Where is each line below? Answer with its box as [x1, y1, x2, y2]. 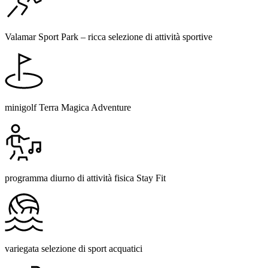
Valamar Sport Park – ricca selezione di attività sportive [5, 31, 212, 42]
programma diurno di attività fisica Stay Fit [5, 172, 166, 183]
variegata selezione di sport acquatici [5, 243, 142, 254]
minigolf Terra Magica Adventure [5, 102, 131, 112]
